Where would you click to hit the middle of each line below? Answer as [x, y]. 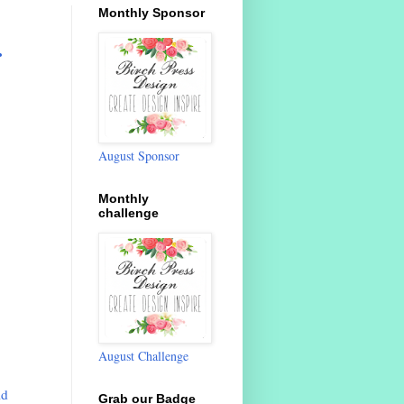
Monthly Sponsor [151, 13]
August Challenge [143, 356]
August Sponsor [138, 156]
